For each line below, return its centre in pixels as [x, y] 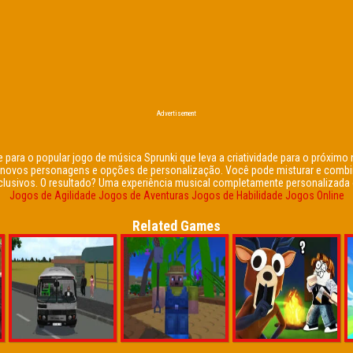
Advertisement [176, 113]
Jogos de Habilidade [237, 195]
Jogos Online [314, 195]
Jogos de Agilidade [52, 195]
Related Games [176, 226]
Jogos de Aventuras [143, 195]
